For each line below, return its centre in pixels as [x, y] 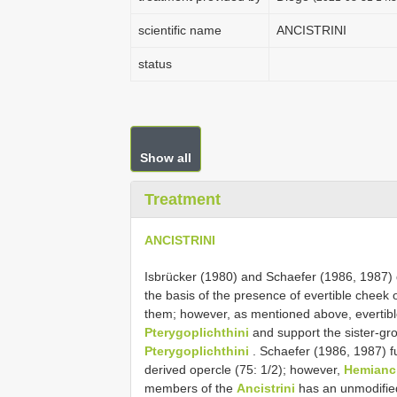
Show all [166, 158]
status [155, 64]
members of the [191, 388]
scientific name [180, 30]
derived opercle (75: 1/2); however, [244, 370]
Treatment [183, 199]
